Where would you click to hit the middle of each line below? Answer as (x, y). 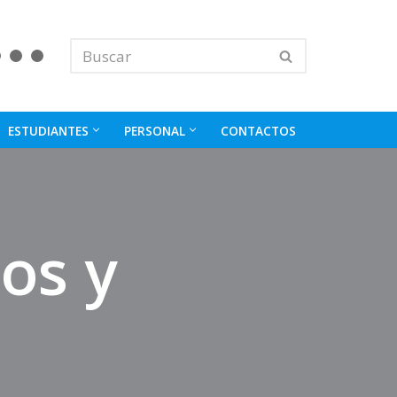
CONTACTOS (258, 130)
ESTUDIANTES (48, 130)
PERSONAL (155, 130)
